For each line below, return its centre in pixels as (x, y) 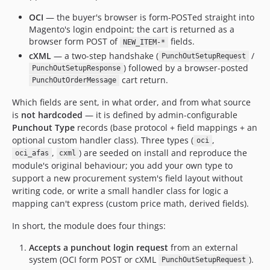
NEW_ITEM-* (144, 42)
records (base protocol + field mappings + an (166, 127)
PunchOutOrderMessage (74, 80)
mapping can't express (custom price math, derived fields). (130, 203)
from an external (203, 247)
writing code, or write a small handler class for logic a (120, 190)
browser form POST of (74, 41)
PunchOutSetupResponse (76, 68)
